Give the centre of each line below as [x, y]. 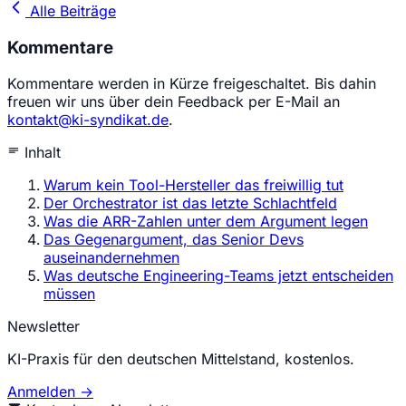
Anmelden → [50, 392]
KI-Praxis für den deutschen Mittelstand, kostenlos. [181, 359]
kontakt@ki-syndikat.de [88, 120]
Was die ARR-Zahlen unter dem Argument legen [206, 222]
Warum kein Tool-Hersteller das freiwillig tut [193, 185]
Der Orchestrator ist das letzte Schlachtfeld [190, 203]
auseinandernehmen [111, 258]
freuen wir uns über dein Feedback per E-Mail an [174, 102]
